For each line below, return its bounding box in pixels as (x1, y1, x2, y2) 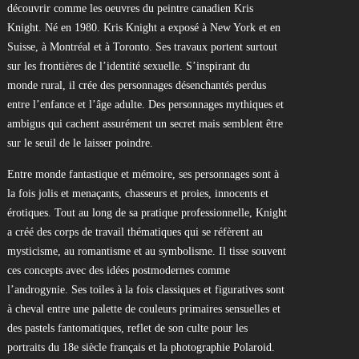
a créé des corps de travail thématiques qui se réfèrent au (6, 226, 263, 239)
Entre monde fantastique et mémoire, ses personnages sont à (6, 168, 279, 181)
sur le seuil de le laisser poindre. (6, 137, 153, 150)
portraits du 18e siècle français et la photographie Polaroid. (6, 341, 275, 354)
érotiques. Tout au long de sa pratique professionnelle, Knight (6, 207, 287, 220)
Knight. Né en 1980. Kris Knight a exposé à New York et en (6, 22, 280, 34)
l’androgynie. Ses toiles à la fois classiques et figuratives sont (6, 284, 284, 296)
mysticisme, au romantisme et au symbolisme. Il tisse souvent (6, 245, 286, 258)
